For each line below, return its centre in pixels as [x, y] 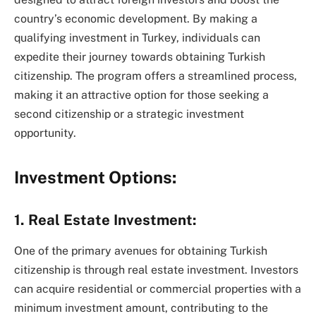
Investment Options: [95, 177]
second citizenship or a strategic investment [129, 114]
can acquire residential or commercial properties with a [158, 289]
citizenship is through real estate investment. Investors [156, 270]
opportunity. [45, 133]
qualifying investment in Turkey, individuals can [137, 37]
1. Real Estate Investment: [105, 220]
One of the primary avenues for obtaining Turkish [141, 251]
